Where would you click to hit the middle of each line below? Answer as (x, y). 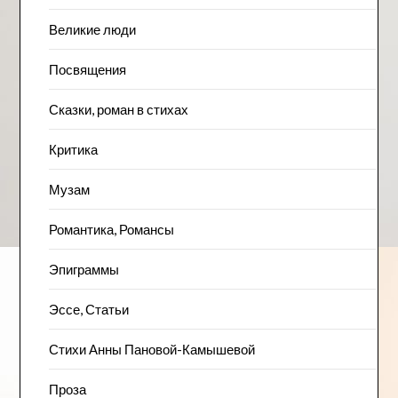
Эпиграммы (84, 269)
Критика (73, 149)
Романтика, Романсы (111, 229)
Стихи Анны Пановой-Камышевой (151, 349)
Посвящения (87, 69)
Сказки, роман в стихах (118, 109)
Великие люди (92, 29)
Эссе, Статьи (88, 309)
